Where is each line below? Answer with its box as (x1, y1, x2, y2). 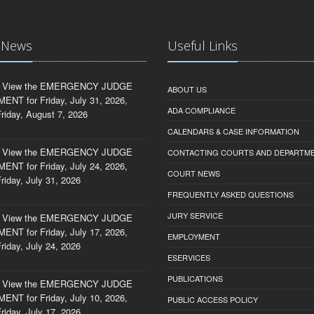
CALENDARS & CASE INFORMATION (168, 125, 299, 137)
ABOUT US (168, 83, 207, 95)
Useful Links (168, 37, 238, 55)
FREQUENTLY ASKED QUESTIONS (168, 189, 294, 200)
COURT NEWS (168, 168, 220, 179)
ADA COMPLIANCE (168, 104, 235, 116)
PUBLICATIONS (168, 273, 223, 285)
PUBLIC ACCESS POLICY (168, 294, 258, 306)
